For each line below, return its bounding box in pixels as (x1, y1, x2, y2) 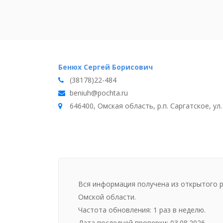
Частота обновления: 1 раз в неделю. (78, 205, 206, 215)
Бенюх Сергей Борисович (58, 62, 153, 72)
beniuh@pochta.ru (70, 88, 128, 98)
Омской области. (78, 192, 136, 202)
